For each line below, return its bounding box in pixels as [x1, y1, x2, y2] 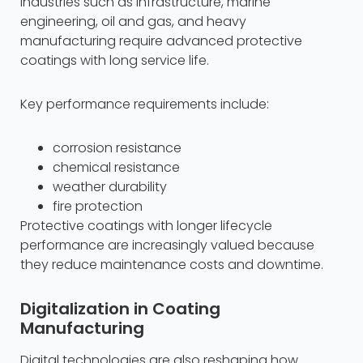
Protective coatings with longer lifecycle [20, 216, 272, 236]
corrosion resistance [53, 139, 181, 158]
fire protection [53, 197, 143, 216]
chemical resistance [53, 158, 180, 177]
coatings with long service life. [20, 51, 209, 70]
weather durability [53, 177, 167, 197]
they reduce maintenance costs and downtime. [20, 255, 323, 275]
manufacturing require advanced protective [20, 32, 302, 51]
